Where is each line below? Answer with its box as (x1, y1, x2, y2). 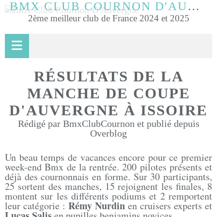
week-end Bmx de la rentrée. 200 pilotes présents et (5, 160, 212, 173)
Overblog (90, 128, 127, 139)
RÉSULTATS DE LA (33, 68, 184, 85)
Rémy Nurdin (68, 199, 125, 213)
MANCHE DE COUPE (27, 85, 190, 102)
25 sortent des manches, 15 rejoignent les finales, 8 (5, 180, 212, 193)
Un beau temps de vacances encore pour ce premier (5, 151, 212, 164)
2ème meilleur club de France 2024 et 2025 (28, 13, 189, 23)
